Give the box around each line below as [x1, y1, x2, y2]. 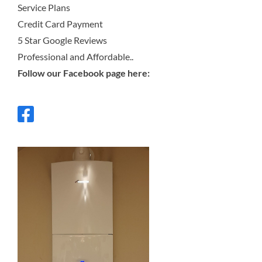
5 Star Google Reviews [17, 34, 107, 46]
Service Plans [17, 1, 70, 13]
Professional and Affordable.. [17, 50, 133, 62]
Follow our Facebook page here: [17, 67, 150, 78]
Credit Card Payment [17, 18, 103, 29]
